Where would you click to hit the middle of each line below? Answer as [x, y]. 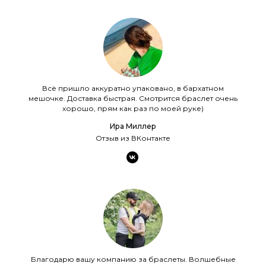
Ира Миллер [133, 126]
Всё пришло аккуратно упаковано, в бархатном [133, 88]
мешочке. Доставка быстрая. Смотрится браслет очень [133, 98]
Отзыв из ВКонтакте [133, 138]
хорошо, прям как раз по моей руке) [133, 108]
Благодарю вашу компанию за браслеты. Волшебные [133, 259]
